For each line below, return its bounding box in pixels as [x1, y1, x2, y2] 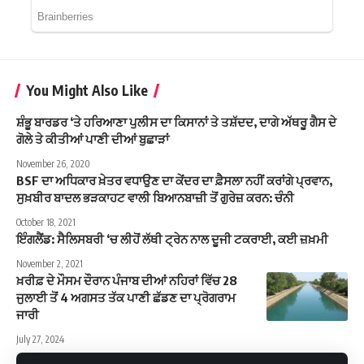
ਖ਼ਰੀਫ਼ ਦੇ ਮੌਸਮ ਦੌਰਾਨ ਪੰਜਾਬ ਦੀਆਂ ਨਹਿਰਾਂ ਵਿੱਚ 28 [16, 272, 237, 288]
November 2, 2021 [16, 257, 83, 270]
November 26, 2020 [16, 157, 90, 170]
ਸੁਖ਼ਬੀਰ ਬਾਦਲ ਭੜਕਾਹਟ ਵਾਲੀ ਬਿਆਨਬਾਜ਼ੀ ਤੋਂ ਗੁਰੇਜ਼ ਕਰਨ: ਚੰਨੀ [16, 189, 294, 205]
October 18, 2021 [16, 215, 76, 228]
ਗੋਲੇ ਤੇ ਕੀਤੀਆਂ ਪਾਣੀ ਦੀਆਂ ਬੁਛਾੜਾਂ [16, 131, 169, 146]
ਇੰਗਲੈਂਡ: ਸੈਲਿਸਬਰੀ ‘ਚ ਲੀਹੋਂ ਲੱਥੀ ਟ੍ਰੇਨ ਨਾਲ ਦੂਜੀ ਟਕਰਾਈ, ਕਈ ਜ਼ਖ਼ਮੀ [16, 231, 328, 246]
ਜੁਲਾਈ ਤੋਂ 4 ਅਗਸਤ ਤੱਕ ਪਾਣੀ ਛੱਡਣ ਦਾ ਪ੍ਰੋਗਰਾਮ [16, 289, 236, 305]
